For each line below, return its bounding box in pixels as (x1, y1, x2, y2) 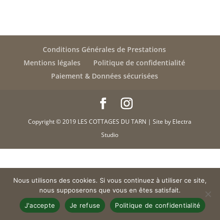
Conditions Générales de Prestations (43, 44, 166, 54)
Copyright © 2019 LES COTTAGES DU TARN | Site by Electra (28, 117, 192, 126)
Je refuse (70, 201, 101, 209)
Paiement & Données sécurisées (51, 71, 158, 81)
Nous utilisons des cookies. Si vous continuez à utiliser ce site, (13, 176, 207, 184)
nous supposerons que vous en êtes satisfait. (39, 186, 181, 194)
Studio (101, 130, 119, 139)
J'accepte (24, 201, 55, 209)
